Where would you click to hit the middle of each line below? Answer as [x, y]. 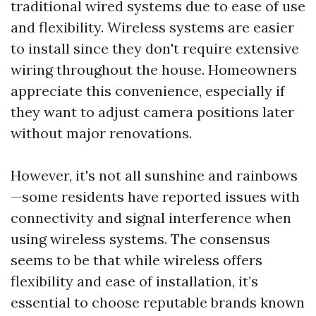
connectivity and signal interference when [151, 218]
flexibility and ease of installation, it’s [134, 281]
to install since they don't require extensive [155, 48]
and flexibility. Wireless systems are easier [152, 27]
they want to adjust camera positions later [152, 112]
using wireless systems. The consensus [140, 239]
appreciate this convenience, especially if [148, 91]
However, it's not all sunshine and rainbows [154, 175]
